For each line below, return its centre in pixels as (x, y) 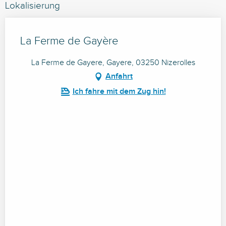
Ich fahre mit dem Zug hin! (119, 92)
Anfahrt (119, 77)
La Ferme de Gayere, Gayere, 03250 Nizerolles (113, 63)
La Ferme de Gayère (69, 41)
